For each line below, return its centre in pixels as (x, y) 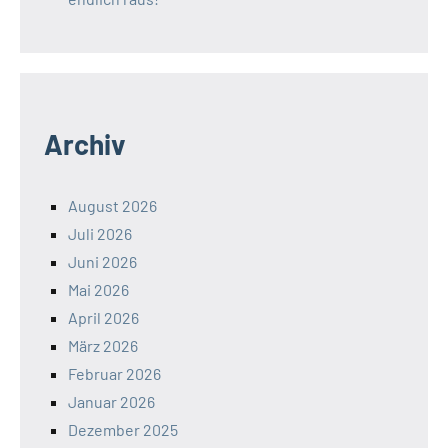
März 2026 (103, 345)
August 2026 (112, 205)
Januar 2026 (111, 401)
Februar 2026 (114, 373)
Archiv (85, 143)
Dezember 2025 (123, 429)
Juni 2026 (102, 261)
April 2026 (103, 317)
